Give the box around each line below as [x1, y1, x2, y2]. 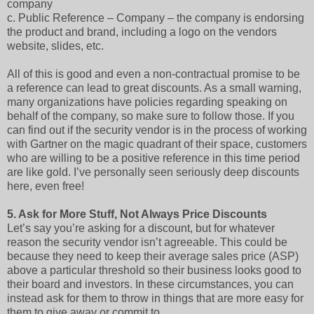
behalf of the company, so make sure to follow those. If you [7, 110, 294, 123]
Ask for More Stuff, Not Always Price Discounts [18, 208, 267, 221]
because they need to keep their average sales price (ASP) [7, 250, 299, 263]
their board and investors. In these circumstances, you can [7, 278, 294, 291]
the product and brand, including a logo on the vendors [7, 26, 277, 39]
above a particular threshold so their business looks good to [7, 264, 301, 277]
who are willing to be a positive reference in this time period [7, 152, 300, 165]
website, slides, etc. [7, 40, 109, 53]
